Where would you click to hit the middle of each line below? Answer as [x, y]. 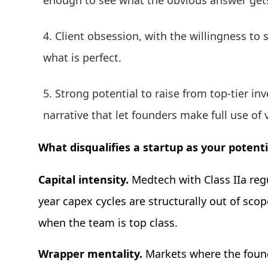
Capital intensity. [85, 180]
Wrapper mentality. [92, 254]
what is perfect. [82, 58]
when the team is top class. [108, 223]
